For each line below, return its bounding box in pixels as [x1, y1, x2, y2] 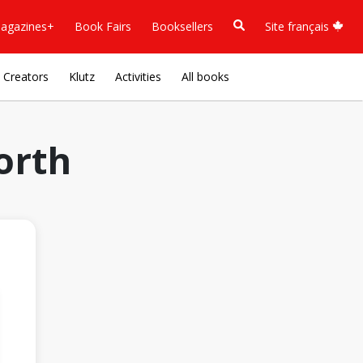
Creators [3, 69, 49, 84]
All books [181, 69, 229, 84]
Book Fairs [75, 18, 131, 34]
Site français [265, 18, 332, 34]
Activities [115, 69, 161, 84]
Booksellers [152, 18, 213, 34]
